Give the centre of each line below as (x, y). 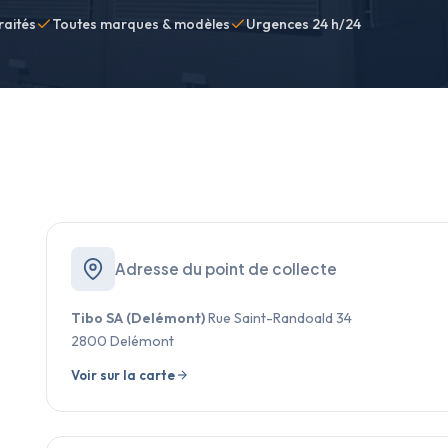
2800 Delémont (122, 340)
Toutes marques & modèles (141, 23)
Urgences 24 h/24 (303, 23)
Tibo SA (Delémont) (138, 317)
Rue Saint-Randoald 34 (278, 317)
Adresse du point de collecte (226, 268)
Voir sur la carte (123, 374)
